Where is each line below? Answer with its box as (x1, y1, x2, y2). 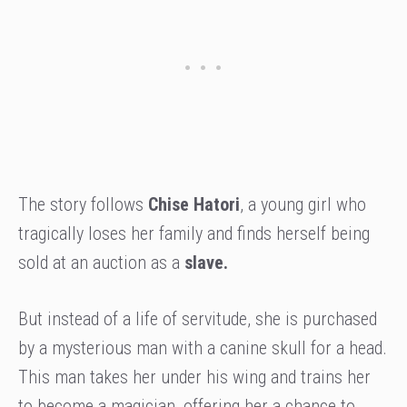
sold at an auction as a (18, 252, 184, 274)
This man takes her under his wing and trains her (18, 366, 371, 389)
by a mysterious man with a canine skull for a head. (18, 337, 387, 360)
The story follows (18, 194, 148, 216)
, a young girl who (240, 194, 366, 216)
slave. (184, 252, 228, 274)
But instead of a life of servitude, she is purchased (18, 308, 377, 331)
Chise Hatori (148, 194, 240, 216)
